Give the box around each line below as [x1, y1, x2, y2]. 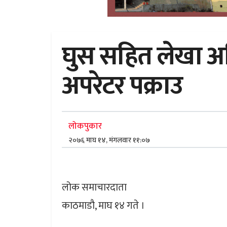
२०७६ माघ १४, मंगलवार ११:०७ [68, 134, 150, 146]
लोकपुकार [68, 119, 102, 134]
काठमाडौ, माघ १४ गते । [62, 197, 145, 215]
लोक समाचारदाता [62, 179, 127, 197]
